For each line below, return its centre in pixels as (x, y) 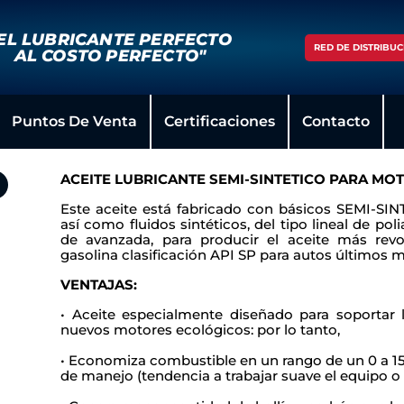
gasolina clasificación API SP (160, 255)
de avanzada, (111, 239)
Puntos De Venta (74, 121)
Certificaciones (219, 121)
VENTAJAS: (99, 285)
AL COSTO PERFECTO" (110, 55)
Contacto (335, 121)
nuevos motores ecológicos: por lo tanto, (200, 330)
